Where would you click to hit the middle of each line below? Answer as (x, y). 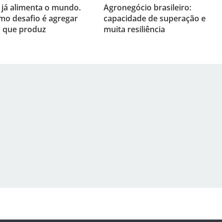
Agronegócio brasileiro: (147, 8)
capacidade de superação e (154, 19)
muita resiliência (134, 29)
